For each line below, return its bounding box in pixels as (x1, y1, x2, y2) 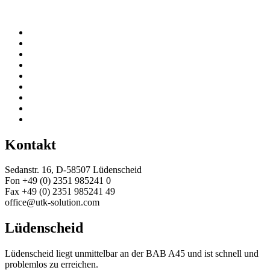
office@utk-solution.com (5, 197, 99, 208)
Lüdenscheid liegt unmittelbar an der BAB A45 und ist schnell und (5, 248, 259, 259)
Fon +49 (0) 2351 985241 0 (5, 175, 111, 186)
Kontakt (5, 136, 56, 152)
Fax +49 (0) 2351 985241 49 (5, 186, 115, 197)
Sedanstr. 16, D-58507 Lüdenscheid (5, 165, 142, 175)
